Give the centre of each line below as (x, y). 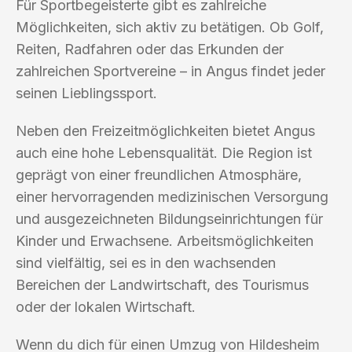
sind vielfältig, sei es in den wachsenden (146, 262)
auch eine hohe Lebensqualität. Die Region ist (164, 152)
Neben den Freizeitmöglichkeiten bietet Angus (165, 130)
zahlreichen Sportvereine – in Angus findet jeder (170, 71)
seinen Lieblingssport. (86, 93)
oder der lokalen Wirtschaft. (106, 306)
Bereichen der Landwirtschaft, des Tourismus (162, 284)
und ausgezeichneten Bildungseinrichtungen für (169, 218)
